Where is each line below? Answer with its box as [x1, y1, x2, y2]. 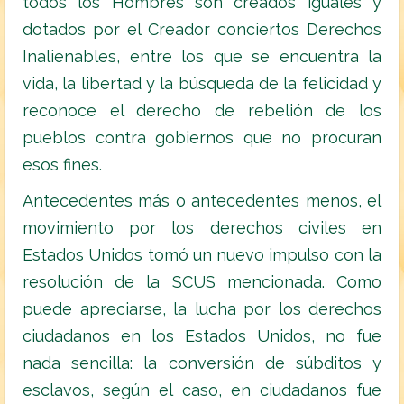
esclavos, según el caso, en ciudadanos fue [23, 381, 381, 400]
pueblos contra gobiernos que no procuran [23, 128, 381, 148]
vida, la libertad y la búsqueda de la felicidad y [23, 74, 381, 94]
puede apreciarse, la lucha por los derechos [23, 299, 381, 319]
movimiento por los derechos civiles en [23, 218, 381, 238]
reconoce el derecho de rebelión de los [23, 101, 381, 121]
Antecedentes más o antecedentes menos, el [23, 191, 381, 211]
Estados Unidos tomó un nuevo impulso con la [23, 245, 381, 265]
